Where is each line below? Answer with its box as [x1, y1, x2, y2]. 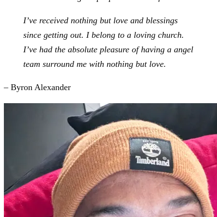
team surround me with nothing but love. [23, 59, 166, 69]
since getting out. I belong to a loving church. [23, 30, 184, 40]
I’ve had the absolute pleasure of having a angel [23, 45, 193, 55]
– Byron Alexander [4, 82, 71, 93]
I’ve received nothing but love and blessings [23, 15, 178, 26]
